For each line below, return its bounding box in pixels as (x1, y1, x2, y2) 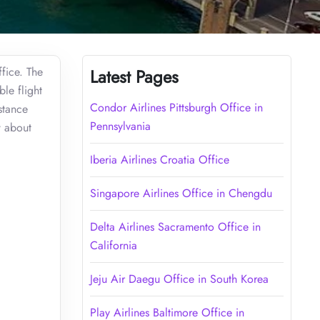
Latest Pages (89, 64, 179, 89)
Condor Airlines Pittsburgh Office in (89, 99, 263, 116)
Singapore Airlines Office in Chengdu (89, 184, 272, 201)
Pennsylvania (89, 117, 151, 134)
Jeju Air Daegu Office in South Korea (89, 270, 269, 287)
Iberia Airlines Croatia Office (89, 151, 229, 168)
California (89, 236, 137, 254)
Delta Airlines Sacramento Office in (89, 218, 261, 235)
